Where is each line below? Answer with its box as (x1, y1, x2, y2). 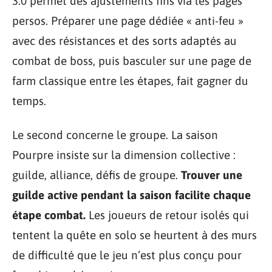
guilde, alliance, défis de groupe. (12, 168, 181, 182)
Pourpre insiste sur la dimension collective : (12, 148, 236, 161)
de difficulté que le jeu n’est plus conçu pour (12, 248, 242, 262)
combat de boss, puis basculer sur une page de (12, 54, 251, 68)
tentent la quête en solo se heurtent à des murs (12, 228, 257, 242)
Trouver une (181, 168, 242, 182)
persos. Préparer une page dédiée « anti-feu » (12, 14, 243, 28)
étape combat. (12, 208, 86, 222)
